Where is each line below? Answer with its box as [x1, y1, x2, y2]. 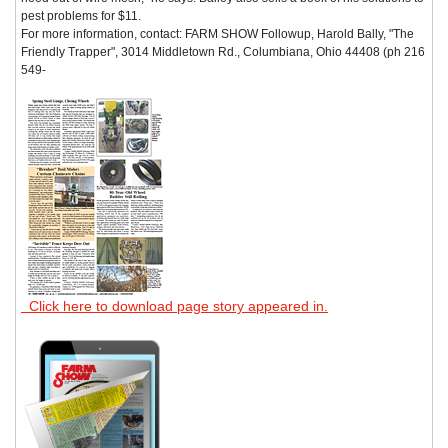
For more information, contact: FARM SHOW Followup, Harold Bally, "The [21, 26, 414, 41]
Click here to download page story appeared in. [21, 297, 328, 314]
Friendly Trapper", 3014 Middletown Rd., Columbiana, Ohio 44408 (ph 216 [21, 44, 425, 59]
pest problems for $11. [21, 8, 141, 23]
